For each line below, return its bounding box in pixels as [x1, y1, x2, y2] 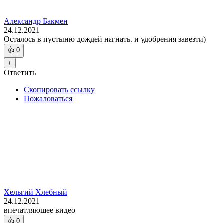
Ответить [4, 68, 36, 77]
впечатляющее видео [4, 206, 75, 215]
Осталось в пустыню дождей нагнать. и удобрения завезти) [4, 35, 206, 44]
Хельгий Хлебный [4, 188, 67, 197]
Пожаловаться [24, 94, 72, 103]
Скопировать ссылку [24, 85, 95, 94]
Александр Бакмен [4, 17, 68, 26]
